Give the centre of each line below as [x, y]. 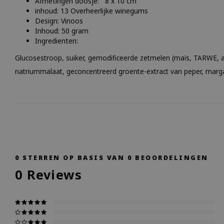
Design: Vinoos [59, 21]
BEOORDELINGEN [170, 158]
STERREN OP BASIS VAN [73, 158]
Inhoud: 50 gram [62, 31]
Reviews [52, 174]
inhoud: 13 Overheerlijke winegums [91, 11]
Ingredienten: [56, 41]
